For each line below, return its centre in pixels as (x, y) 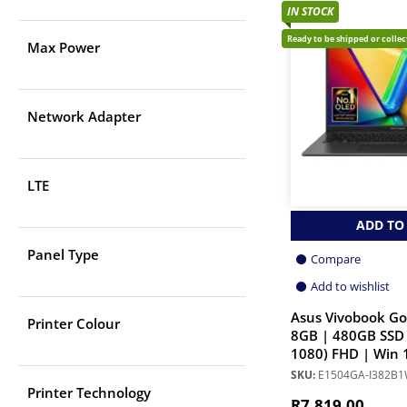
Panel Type (63, 255)
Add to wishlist (350, 286)
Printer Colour (74, 324)
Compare (336, 258)
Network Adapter (84, 117)
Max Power (64, 48)
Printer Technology (89, 393)
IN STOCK (310, 11)
